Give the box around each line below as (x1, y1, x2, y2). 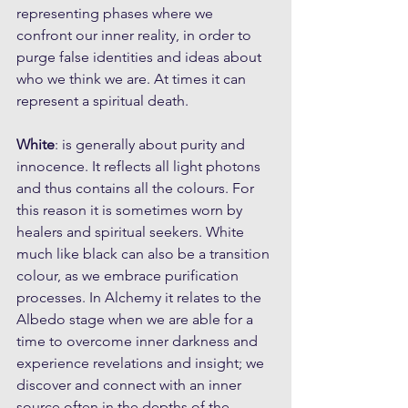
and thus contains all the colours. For (16, 179, 258, 198)
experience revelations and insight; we (16, 354, 268, 372)
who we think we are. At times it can (16, 70, 250, 88)
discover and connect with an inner (16, 376, 245, 394)
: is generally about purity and (55, 136, 249, 154)
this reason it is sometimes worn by (16, 201, 246, 219)
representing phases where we (16, 5, 217, 23)
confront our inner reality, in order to (16, 26, 255, 45)
